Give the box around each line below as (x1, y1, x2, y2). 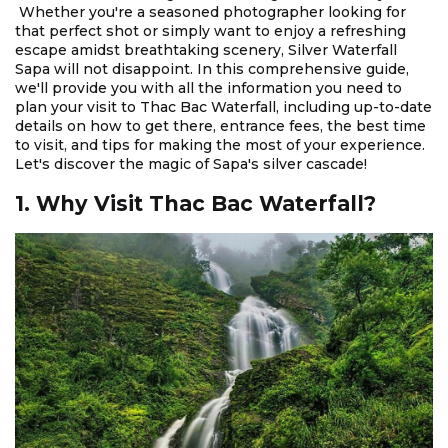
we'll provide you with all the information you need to (15, 79, 402, 98)
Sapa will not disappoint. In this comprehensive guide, (15, 60, 409, 79)
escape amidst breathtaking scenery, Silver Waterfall (15, 41, 397, 60)
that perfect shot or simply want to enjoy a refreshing (15, 22, 406, 41)
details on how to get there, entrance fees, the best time (15, 117, 426, 136)
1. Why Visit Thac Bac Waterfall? (15, 191, 376, 217)
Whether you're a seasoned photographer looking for (15, 3, 406, 22)
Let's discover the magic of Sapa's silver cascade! (15, 155, 367, 174)
